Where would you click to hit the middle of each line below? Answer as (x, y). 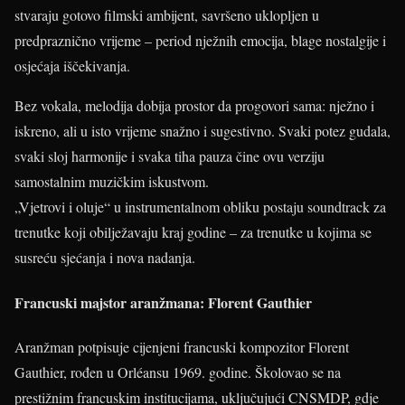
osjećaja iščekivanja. (72, 66)
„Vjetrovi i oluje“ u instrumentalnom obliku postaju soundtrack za (200, 207)
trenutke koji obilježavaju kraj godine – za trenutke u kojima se (193, 232)
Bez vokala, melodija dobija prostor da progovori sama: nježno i (194, 106)
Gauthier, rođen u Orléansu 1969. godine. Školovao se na (178, 372)
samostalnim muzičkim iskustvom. (112, 182)
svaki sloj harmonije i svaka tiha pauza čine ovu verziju (170, 156)
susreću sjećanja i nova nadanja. (105, 258)
